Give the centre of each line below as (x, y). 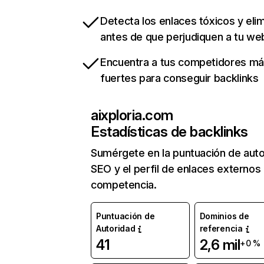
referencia (221, 229)
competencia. (124, 185)
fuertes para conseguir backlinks (179, 78)
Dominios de (224, 216)
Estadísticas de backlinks (169, 132)
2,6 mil (220, 245)
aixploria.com (132, 115)
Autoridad (116, 229)
